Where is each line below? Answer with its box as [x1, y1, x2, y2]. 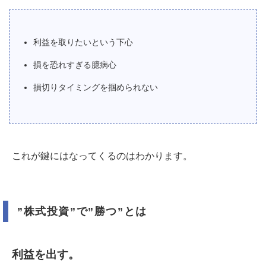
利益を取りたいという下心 [33, 37, 133, 47]
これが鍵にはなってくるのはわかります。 [12, 151, 192, 161]
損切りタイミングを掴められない [33, 83, 158, 93]
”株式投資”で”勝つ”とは [17, 205, 147, 218]
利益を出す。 [12, 248, 80, 261]
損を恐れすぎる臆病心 [33, 60, 116, 70]
